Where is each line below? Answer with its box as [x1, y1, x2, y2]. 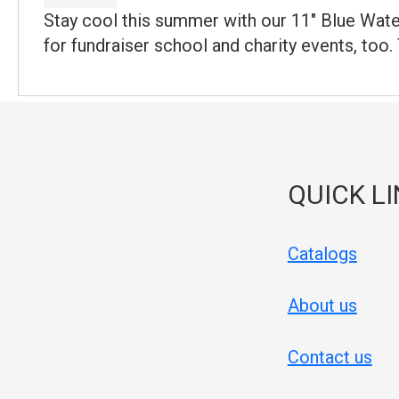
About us [287, 294, 357, 316]
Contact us [287, 346, 372, 368]
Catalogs [287, 242, 357, 265]
